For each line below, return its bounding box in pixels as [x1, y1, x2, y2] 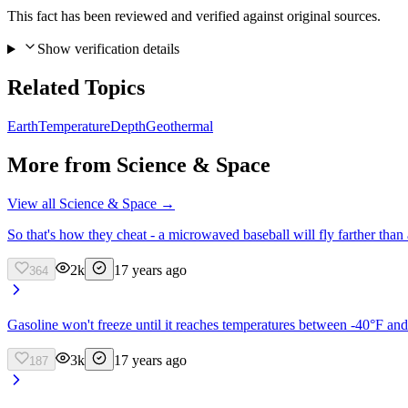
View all [7, 195, 59, 211]
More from [7, 153, 117, 178]
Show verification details [36, 41, 179, 57]
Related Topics [7, 76, 145, 100]
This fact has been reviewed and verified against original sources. [7, 8, 381, 25]
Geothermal [146, 118, 213, 135]
